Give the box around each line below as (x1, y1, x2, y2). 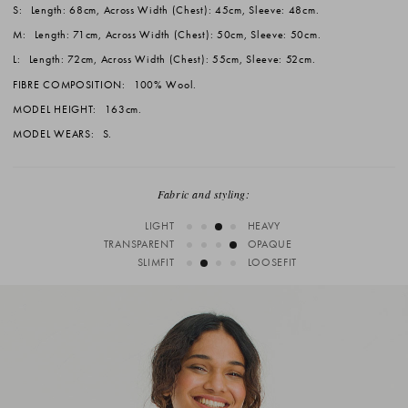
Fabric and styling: (158, 186, 250, 201)
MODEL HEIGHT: (13, 102, 97, 117)
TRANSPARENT (103, 236, 175, 251)
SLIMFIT (137, 254, 175, 270)
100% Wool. (130, 76, 197, 92)
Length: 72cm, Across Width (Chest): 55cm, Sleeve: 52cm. (25, 52, 316, 67)
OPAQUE (247, 236, 292, 251)
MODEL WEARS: (13, 127, 95, 142)
